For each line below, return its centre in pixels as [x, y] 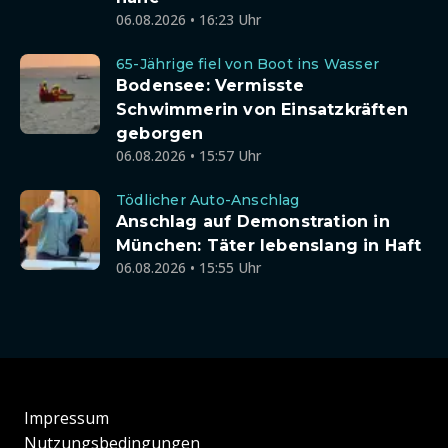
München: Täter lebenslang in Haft [269, 245]
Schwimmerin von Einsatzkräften [262, 109]
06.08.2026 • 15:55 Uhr [188, 267]
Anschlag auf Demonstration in [253, 221]
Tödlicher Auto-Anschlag [208, 200]
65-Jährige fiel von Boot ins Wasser [247, 64]
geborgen [160, 133]
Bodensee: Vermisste [210, 85]
